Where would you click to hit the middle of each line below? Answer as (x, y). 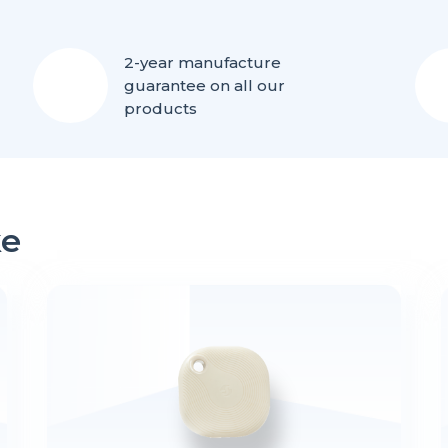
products (161, 108)
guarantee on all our (205, 85)
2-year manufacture (203, 62)
